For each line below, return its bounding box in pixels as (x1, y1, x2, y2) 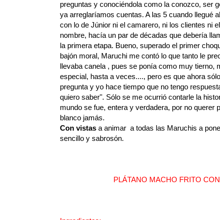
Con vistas (60, 124, 96, 133)
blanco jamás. (60, 113, 107, 122)
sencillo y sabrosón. (60, 134, 124, 143)
